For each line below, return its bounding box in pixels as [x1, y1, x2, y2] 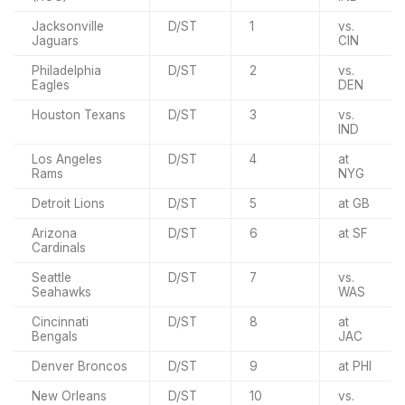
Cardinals [32, 240, 86, 255]
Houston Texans [32, 107, 126, 122]
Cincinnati [32, 314, 89, 329]
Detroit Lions [32, 195, 105, 211]
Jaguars [32, 33, 79, 48]
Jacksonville [32, 18, 104, 33]
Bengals [32, 328, 78, 344]
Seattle [32, 269, 71, 285]
